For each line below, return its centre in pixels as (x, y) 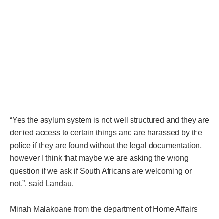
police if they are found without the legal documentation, (106, 146)
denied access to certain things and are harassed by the (106, 133)
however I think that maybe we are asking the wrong (99, 158)
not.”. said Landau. (42, 184)
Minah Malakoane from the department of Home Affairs (104, 209)
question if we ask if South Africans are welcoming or (101, 171)
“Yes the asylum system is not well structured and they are (109, 120)
